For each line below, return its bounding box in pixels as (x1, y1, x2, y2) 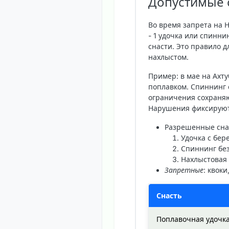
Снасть (156, 191, 182, 200)
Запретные (165, 166, 203, 175)
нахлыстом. (148, 53, 189, 62)
